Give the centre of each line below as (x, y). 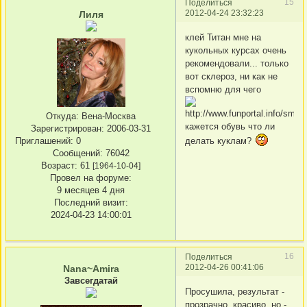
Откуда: (62, 116)
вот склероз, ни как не (231, 76)
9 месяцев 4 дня (91, 191)
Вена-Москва (107, 116)
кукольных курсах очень (236, 50)
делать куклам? (218, 140)
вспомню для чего (223, 89)
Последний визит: (91, 203)
